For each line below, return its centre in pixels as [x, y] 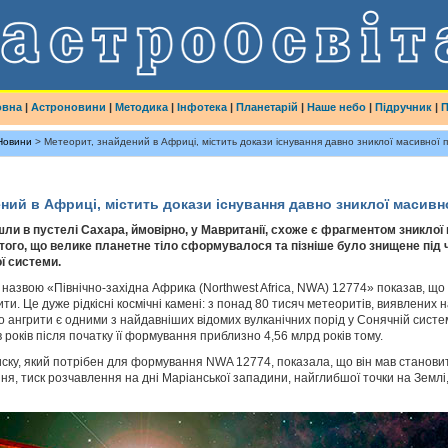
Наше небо [336, 107]
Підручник [403, 107]
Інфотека [201, 107]
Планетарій [266, 107]
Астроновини [68, 107]
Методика [141, 107]
